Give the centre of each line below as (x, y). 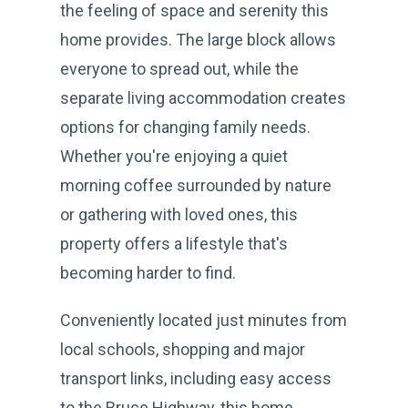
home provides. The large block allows (198, 39)
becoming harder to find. (148, 272)
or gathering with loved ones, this (179, 214)
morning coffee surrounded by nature (196, 185)
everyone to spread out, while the (179, 68)
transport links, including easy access (196, 378)
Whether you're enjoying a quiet (174, 156)
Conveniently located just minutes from (204, 320)
